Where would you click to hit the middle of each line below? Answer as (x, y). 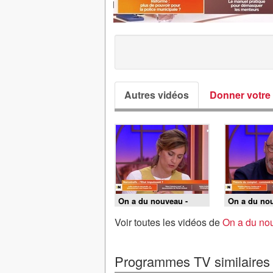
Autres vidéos (157, 95)
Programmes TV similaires (192, 261)
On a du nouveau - (153, 201)
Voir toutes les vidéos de (168, 222)
